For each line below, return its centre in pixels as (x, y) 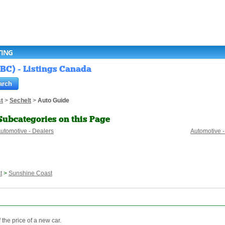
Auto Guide (53, 101)
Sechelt (20, 101)
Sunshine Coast (30, 174)
